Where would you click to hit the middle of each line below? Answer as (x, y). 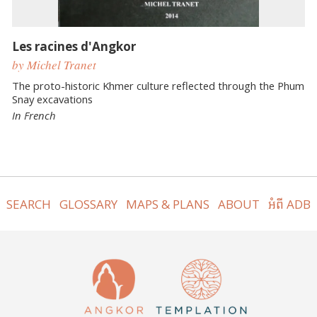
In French (34, 115)
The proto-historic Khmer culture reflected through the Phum (158, 85)
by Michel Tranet (54, 65)
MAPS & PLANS (167, 204)
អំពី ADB (290, 204)
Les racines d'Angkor (74, 46)
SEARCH (28, 204)
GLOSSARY (88, 204)
